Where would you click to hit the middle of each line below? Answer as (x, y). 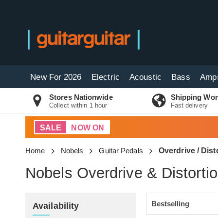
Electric (106, 77)
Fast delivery (189, 105)
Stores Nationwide (81, 97)
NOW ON (88, 128)
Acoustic (145, 77)
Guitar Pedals (121, 151)
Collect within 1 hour (78, 105)
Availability (56, 206)
